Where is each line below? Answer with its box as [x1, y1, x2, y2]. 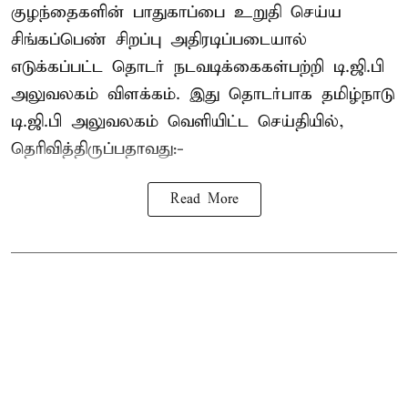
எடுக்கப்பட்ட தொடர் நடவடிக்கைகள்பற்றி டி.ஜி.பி [11, 56, 384, 77]
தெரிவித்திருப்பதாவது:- [11, 138, 184, 159]
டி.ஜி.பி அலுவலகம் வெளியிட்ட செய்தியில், [11, 110, 344, 132]
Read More [169, 190, 239, 208]
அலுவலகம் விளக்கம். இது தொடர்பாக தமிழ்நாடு [11, 83, 394, 105]
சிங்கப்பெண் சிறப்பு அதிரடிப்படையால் [11, 28, 307, 50]
